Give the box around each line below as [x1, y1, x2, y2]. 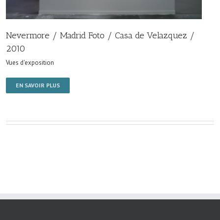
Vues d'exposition [6, 58, 54, 67]
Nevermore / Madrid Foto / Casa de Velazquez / [6, 30, 195, 41]
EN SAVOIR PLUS [16, 82, 60, 89]
